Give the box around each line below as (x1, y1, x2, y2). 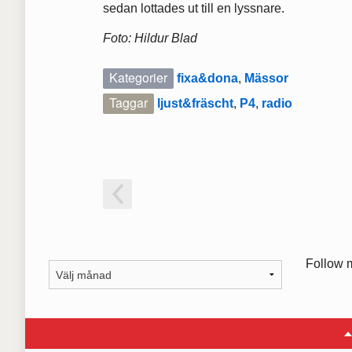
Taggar (109, 93, 148, 112)
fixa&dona (177, 71, 239, 85)
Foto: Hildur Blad (103, 31, 198, 45)
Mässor (244, 71, 289, 85)
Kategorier (109, 68, 168, 86)
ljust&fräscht (157, 96, 234, 110)
